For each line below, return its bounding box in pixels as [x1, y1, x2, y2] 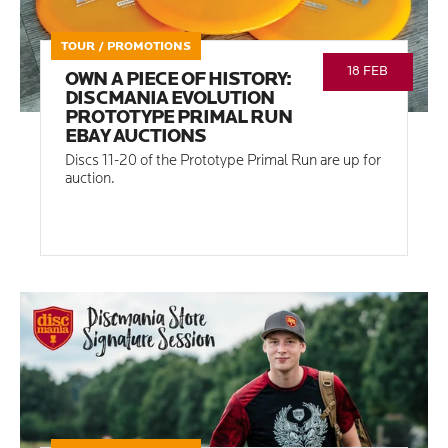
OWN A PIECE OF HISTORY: [65, 71, 292, 91]
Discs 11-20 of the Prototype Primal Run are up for [65, 154, 382, 170]
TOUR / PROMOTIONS [61, 41, 192, 54]
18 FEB [347, 65, 389, 79]
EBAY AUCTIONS [65, 128, 207, 148]
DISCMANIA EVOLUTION [65, 90, 275, 110]
